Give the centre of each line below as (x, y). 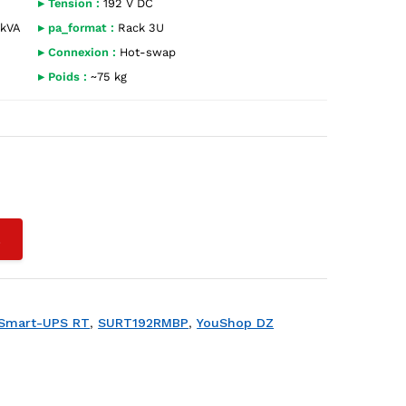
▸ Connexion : (77, 52)
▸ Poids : (63, 77)
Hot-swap (146, 52)
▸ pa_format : (77, 28)
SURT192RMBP (144, 323)
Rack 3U (140, 28)
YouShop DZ (236, 323)
